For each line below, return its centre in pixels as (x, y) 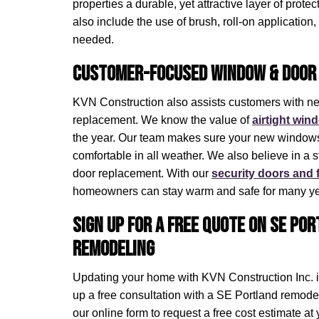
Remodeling (114, 249)
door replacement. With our (142, 173)
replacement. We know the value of (162, 120)
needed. (93, 40)
